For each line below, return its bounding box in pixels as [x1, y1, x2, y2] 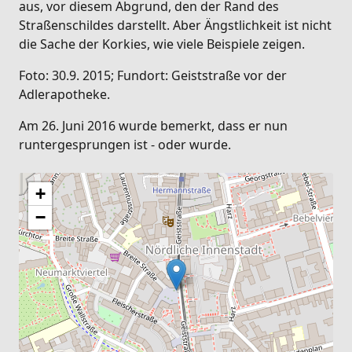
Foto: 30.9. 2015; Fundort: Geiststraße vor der [19, 67, 287, 85]
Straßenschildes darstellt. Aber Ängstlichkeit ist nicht [19, 16, 332, 35]
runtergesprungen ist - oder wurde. [19, 136, 231, 154]
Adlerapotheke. [19, 86, 110, 104]
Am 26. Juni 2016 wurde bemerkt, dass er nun [19, 117, 288, 135]
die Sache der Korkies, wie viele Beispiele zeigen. [19, 35, 305, 53]
